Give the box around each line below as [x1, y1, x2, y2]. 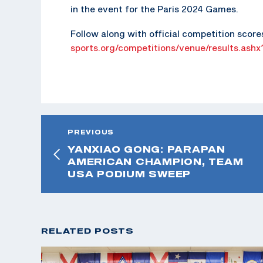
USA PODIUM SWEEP [68, 168, 191, 179]
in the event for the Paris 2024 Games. [70, 3, 238, 14]
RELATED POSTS [41, 225, 134, 235]
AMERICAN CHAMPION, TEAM [68, 156, 244, 167]
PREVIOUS [68, 128, 114, 136]
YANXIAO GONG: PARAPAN [68, 143, 225, 154]
